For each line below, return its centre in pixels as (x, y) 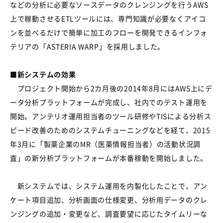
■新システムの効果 (43, 74)
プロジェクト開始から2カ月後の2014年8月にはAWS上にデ (111, 88)
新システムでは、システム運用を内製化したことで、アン (109, 185)
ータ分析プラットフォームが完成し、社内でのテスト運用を (109, 102)
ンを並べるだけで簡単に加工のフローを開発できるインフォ (109, 32)
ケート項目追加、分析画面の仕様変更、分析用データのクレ (109, 199)
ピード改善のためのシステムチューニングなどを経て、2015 (110, 130)
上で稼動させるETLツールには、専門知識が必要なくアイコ (108, 18)
